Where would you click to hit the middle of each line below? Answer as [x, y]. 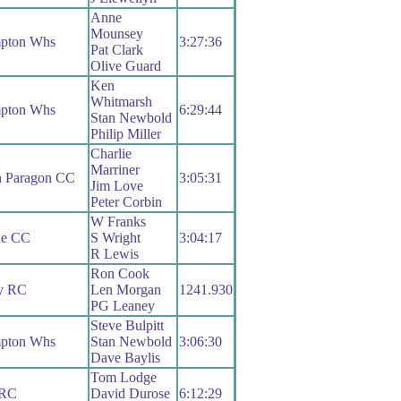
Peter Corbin [126, 202]
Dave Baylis [125, 358]
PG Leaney [122, 306]
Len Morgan [125, 290]
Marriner [115, 170]
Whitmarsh [121, 102]
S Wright [115, 238]
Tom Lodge [123, 378]
